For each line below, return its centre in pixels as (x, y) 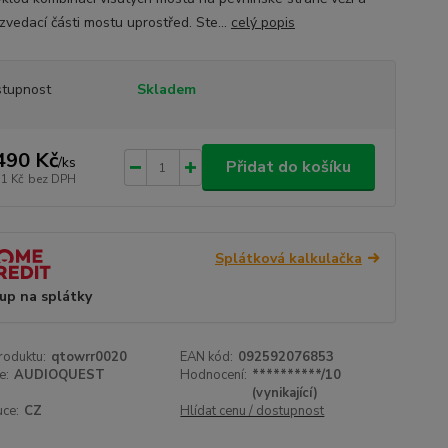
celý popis (262, 22)
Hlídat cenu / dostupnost (252, 410)
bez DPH (51, 178)
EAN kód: (207, 356)
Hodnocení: (214, 374)
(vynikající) (285, 392)
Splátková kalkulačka (288, 258)
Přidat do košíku (288, 167)
